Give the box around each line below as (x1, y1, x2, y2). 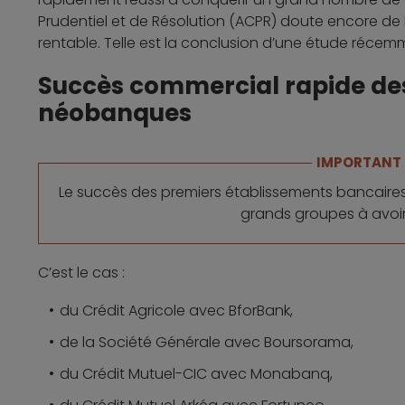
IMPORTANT (316, 153, 401, 173)
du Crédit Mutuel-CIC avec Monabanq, (60, 363, 334, 385)
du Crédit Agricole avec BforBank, (60, 300, 294, 322)
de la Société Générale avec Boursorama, (60, 332, 354, 353)
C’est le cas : (38, 262, 126, 284)
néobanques (38, 97, 193, 130)
